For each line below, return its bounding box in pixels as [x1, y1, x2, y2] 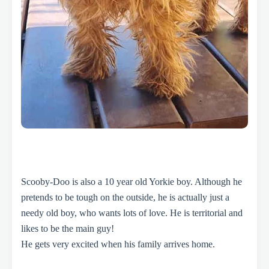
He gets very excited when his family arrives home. [21, 238, 215, 249]
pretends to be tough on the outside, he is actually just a [21, 192, 229, 202]
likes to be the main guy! [21, 223, 114, 234]
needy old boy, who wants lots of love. [21, 207, 170, 218]
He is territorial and [170, 207, 243, 218]
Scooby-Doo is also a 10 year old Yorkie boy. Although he [21, 176, 242, 187]
